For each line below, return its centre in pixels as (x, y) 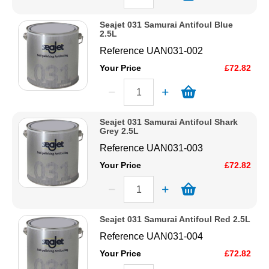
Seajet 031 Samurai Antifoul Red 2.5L (175, 219)
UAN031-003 (175, 148)
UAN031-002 (175, 51)
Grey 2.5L (119, 131)
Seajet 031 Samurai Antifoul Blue (167, 25)
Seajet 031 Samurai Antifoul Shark (169, 122)
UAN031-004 (175, 237)
